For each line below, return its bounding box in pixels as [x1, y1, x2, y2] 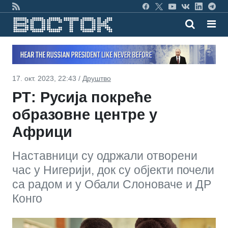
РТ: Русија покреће [12, 89, 152, 105]
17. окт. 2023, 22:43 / [12, 74, 82, 82]
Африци [12, 123, 72, 140]
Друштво [82, 74, 111, 82]
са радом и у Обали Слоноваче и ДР [12, 177, 211, 191]
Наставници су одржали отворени [12, 149, 197, 162]
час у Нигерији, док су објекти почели [12, 163, 214, 177]
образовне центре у [12, 106, 157, 123]
